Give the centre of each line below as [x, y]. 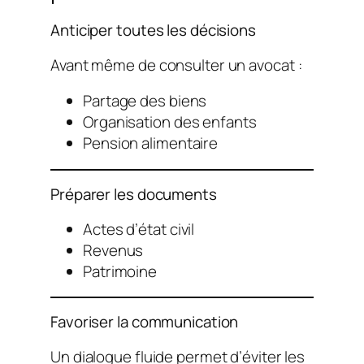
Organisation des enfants [170, 122]
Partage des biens [145, 101]
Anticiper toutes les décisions [153, 30]
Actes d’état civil [139, 229]
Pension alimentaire [151, 143]
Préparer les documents [134, 194]
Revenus [113, 250]
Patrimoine [120, 271]
